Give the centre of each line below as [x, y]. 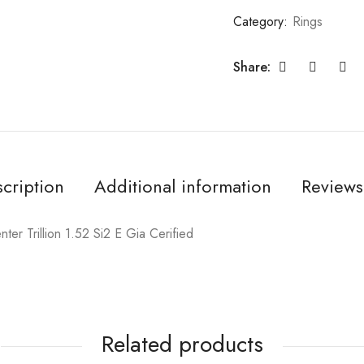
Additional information [182, 186]
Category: [262, 21]
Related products [182, 344]
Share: [252, 67]
